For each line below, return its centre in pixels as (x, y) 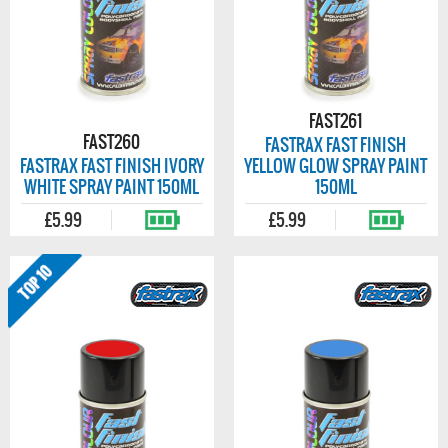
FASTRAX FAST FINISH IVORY (111, 166)
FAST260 (112, 142)
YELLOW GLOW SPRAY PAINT (336, 166)
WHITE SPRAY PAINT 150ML (112, 187)
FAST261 (336, 121)
